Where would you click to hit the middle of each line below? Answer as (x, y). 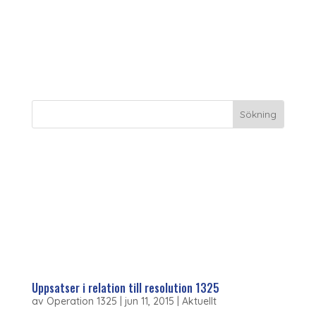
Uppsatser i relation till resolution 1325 (125, 288)
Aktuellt (199, 301)
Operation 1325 (81, 301)
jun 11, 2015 (149, 301)
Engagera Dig (140, 167)
